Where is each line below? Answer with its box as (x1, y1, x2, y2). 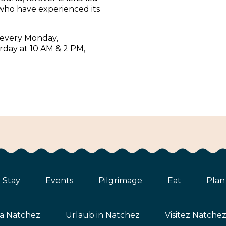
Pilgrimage (98, 176, 142, 186)
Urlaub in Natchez (65, 210, 140, 220)
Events (45, 176, 73, 186)
